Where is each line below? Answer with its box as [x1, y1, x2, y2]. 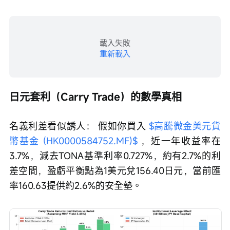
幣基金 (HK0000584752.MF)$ [9, 135, 138, 147]
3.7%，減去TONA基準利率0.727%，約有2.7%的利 [9, 149, 221, 162]
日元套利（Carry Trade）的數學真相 [9, 90, 182, 104]
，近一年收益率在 [137, 135, 221, 147]
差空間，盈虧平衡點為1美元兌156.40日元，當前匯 [9, 164, 221, 177]
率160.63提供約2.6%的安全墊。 [9, 179, 142, 192]
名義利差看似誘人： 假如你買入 [9, 120, 149, 132]
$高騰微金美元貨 [148, 120, 221, 132]
